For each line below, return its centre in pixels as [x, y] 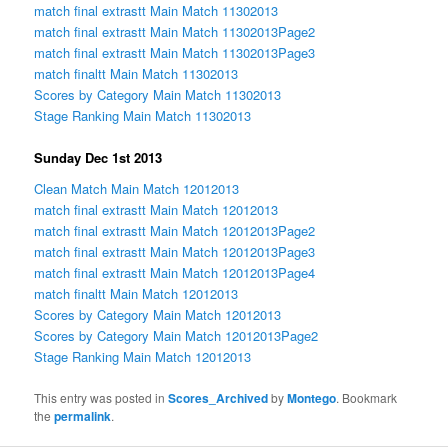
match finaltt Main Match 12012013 [136, 294]
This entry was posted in [101, 397]
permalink [83, 415]
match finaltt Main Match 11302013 [136, 73]
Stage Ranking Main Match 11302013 [143, 115]
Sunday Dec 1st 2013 [98, 157]
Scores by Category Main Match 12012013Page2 [176, 336]
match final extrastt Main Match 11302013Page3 [175, 52]
